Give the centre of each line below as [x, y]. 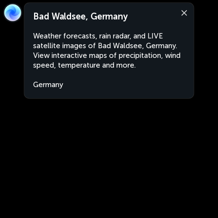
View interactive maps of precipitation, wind [107, 55]
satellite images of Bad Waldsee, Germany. [105, 46]
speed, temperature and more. [84, 65]
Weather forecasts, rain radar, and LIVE [98, 36]
